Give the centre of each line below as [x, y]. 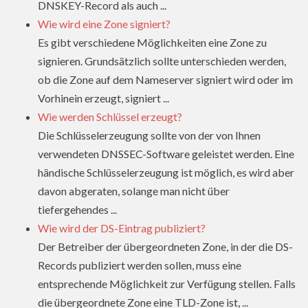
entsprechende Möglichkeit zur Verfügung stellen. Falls [167, 284]
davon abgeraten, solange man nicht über [134, 191]
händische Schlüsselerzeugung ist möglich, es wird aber [166, 173]
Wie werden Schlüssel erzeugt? [110, 117]
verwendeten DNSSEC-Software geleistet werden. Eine [166, 154]
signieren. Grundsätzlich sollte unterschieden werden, [162, 61]
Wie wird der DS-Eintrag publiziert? [122, 228]
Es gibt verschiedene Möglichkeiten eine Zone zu [152, 43]
